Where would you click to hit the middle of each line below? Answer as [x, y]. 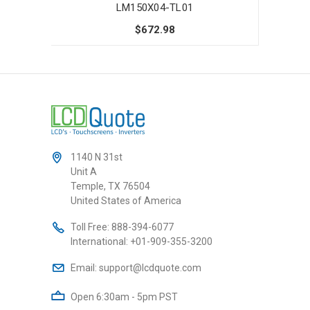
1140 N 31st [97, 157]
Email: [85, 267]
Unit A [84, 171]
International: [100, 241]
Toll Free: [91, 227]
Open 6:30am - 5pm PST [124, 297]
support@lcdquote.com [150, 267]
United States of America [126, 200]
